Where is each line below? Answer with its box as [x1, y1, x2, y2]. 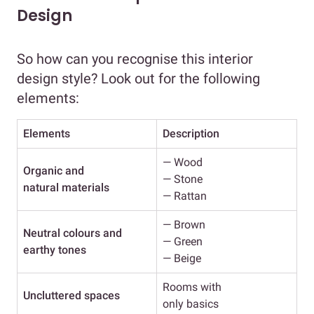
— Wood [163, 156, 203, 170]
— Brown [163, 218, 205, 232]
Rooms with [163, 280, 221, 294]
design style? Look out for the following [17, 70, 260, 88]
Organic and [23, 164, 84, 178]
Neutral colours [23, 226, 100, 240]
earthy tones [23, 243, 86, 257]
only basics [163, 297, 219, 311]
